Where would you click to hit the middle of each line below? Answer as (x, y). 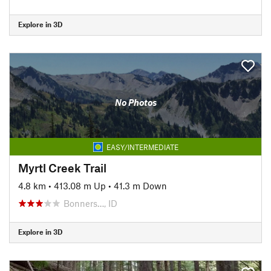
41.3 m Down (140, 185)
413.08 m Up (80, 185)
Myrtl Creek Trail (62, 168)
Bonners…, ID (90, 203)
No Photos (135, 102)
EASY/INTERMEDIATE (142, 147)
